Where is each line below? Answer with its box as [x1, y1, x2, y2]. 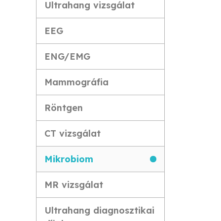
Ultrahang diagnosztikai [44, 205, 154, 216]
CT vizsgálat [44, 128, 101, 139]
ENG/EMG [44, 51, 90, 62]
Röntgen [44, 102, 83, 113]
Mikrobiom [44, 153, 93, 165]
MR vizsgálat [44, 179, 103, 190]
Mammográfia [44, 76, 109, 88]
